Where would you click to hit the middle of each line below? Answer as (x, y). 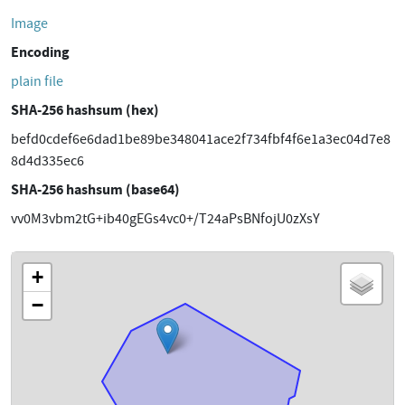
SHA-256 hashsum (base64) (95, 189)
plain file (37, 81)
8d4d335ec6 (47, 161)
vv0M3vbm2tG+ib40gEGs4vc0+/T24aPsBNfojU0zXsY (165, 219)
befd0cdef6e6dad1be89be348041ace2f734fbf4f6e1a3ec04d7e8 (201, 139)
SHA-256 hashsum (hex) (85, 110)
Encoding (40, 52)
